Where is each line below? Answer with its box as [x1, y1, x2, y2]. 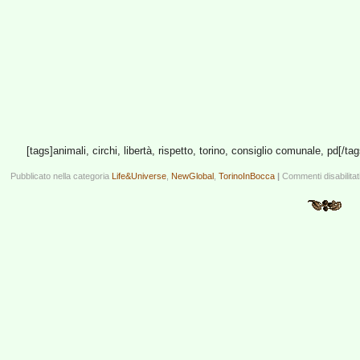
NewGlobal [171, 171, 214, 181]
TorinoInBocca [219, 171, 275, 181]
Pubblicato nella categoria [10, 171, 112, 181]
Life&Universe [112, 171, 166, 181]
